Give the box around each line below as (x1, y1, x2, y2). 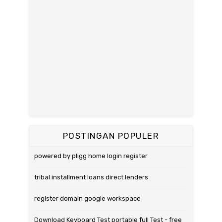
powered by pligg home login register (34, 152, 148, 160)
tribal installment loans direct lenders (34, 173, 148, 181)
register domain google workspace (34, 195, 141, 202)
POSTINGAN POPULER (62, 131, 160, 141)
